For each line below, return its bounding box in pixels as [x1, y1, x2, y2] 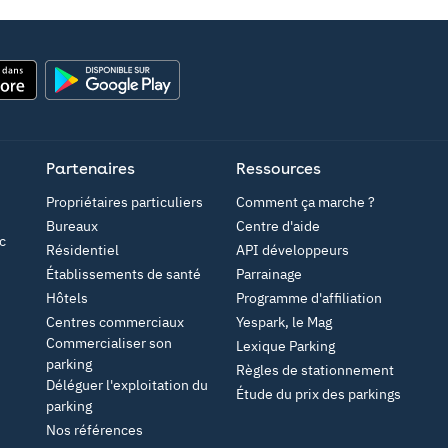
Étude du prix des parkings [236, 385, 401, 403]
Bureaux [46, 217, 98, 235]
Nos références [46, 421, 143, 439]
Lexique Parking [236, 337, 335, 355]
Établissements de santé [46, 265, 201, 283]
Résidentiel [46, 241, 119, 259]
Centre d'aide [236, 217, 320, 235]
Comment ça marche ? [236, 193, 375, 211]
